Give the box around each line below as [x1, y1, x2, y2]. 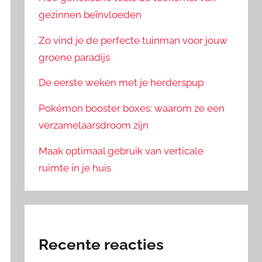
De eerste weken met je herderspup [39, 77, 204, 89]
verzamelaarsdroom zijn [39, 119, 149, 132]
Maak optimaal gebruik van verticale [39, 145, 204, 157]
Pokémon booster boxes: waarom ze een [39, 102, 225, 115]
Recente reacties [39, 236, 164, 254]
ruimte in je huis [39, 162, 112, 174]
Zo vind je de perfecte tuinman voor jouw [39, 34, 228, 46]
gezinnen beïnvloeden [39, 8, 142, 20]
